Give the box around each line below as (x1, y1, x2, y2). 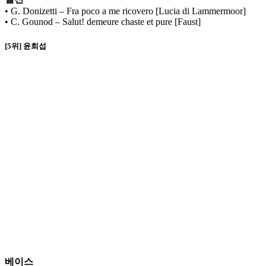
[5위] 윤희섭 (5, 41, 46, 50)
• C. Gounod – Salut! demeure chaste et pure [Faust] (5, 17, 201, 27)
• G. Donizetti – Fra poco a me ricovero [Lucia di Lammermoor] (5, 6, 246, 17)
